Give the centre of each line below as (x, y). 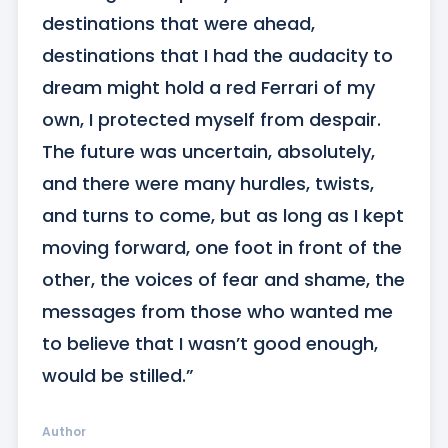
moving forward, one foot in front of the (221, 248)
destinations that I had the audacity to (217, 56)
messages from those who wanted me (217, 312)
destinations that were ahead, (178, 24)
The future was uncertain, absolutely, (208, 152)
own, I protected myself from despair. (211, 120)
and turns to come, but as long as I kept (222, 216)
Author (63, 432)
